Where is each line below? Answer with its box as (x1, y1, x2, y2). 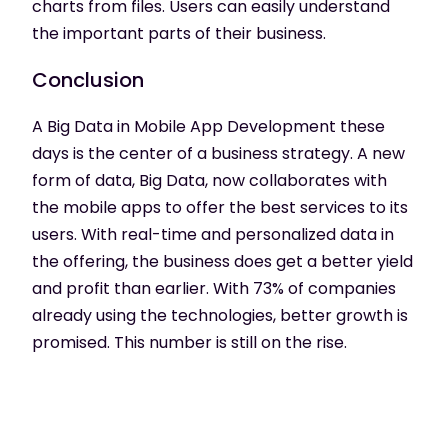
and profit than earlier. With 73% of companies (32, 276, 396, 300)
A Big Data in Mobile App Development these (32, 114, 385, 138)
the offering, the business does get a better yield (32, 249, 413, 273)
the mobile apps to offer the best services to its (32, 195, 408, 219)
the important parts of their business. (32, 21, 326, 45)
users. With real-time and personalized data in (32, 222, 394, 246)
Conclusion (32, 65, 144, 94)
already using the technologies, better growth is (32, 303, 408, 327)
